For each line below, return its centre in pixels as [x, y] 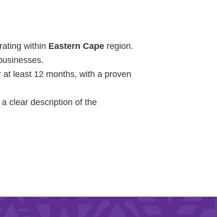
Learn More [187, 22]
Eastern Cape [77, 46]
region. [120, 46]
